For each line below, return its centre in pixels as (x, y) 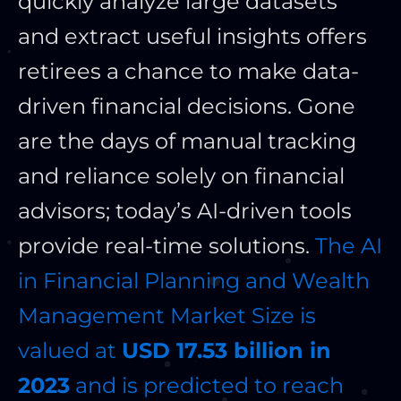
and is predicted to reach (207, 386)
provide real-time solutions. (166, 246)
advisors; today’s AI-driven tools (185, 211)
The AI (349, 246)
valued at (70, 351)
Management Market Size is (167, 316)
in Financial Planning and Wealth (194, 281)
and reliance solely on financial (181, 176)
